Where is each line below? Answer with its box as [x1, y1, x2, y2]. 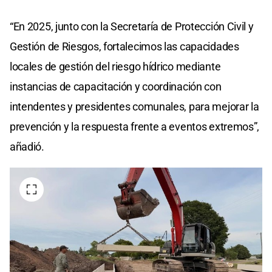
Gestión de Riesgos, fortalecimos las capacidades [10, 40, 239, 53]
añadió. [10, 140, 44, 154]
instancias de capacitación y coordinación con [10, 80, 222, 93]
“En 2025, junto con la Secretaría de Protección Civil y [10, 20, 254, 33]
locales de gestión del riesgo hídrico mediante [10, 60, 221, 73]
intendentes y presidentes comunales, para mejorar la [10, 100, 259, 114]
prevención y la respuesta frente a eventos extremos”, [10, 120, 260, 134]
